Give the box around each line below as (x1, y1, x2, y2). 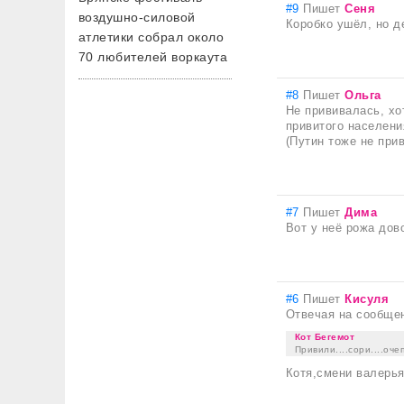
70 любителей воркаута (78, 50, 228, 64)
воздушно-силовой (78, 10, 196, 24)
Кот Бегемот (295, 332, 355, 342)
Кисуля (344, 292, 390, 306)
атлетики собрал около (78, 30, 225, 44)
